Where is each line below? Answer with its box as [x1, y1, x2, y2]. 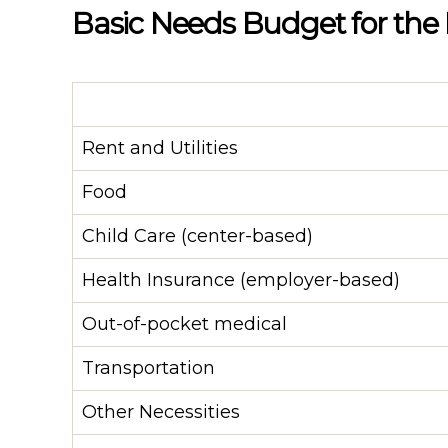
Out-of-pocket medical [82, 312, 287, 335]
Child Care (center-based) [82, 224, 313, 247]
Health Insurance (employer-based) [82, 268, 400, 291]
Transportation [82, 356, 215, 379]
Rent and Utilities [82, 136, 238, 159]
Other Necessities [82, 400, 240, 423]
